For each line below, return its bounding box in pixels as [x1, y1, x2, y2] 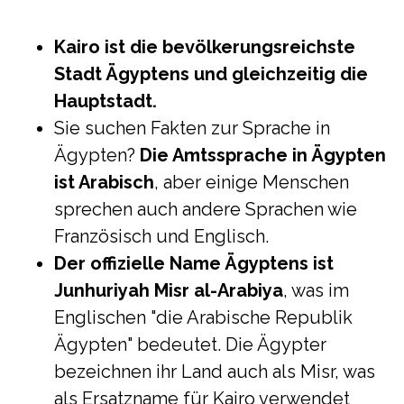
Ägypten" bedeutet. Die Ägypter [54, 334, 326, 355]
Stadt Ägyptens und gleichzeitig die [54, 63, 368, 85]
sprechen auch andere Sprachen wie [54, 198, 357, 220]
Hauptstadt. [54, 90, 157, 112]
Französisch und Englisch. [54, 225, 269, 247]
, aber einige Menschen [154, 171, 349, 193]
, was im [283, 280, 349, 301]
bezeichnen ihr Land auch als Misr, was [54, 361, 375, 382]
